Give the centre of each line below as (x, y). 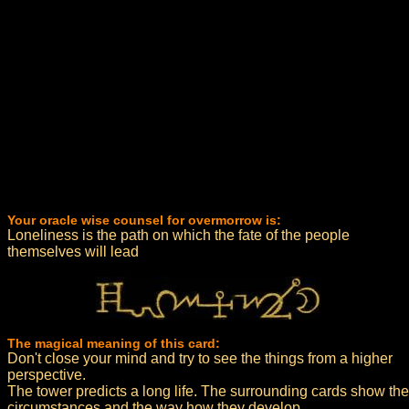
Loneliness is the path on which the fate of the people (178, 235)
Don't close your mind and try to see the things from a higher (200, 358)
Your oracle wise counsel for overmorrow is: (144, 220)
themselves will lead (73, 252)
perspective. (47, 375)
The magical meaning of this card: (114, 343)
